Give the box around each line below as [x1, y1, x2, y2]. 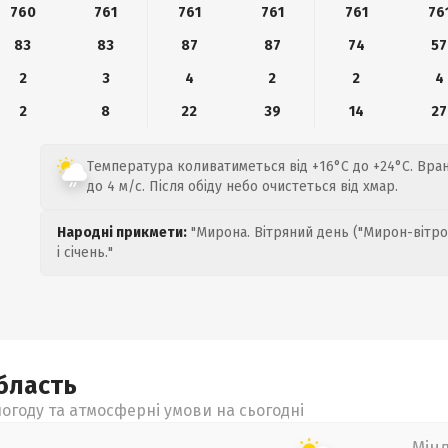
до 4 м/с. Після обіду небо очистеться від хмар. [87, 178, 398, 195]
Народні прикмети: [57, 224, 187, 241]
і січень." [57, 244, 113, 261]
